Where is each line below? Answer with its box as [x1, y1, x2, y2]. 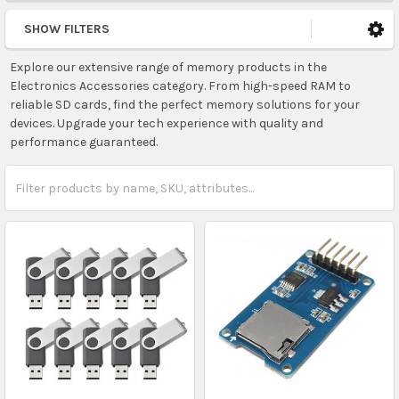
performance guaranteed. [9, 134, 158, 150]
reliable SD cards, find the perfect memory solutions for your [9, 96, 360, 112]
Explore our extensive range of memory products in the [9, 59, 327, 75]
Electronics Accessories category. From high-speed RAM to [9, 77, 351, 94]
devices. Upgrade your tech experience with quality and [9, 115, 323, 131]
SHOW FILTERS [24, 20, 110, 37]
